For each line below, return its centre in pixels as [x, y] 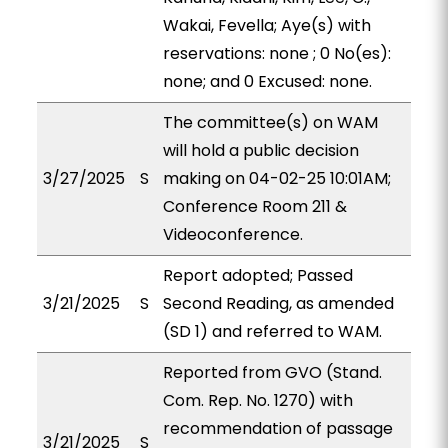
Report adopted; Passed [257, 275]
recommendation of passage [277, 428]
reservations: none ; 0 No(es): [276, 53]
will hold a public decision [260, 150]
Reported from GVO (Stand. [272, 372]
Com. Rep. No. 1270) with [257, 400]
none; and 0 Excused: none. [267, 81]
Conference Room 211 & [254, 206]
